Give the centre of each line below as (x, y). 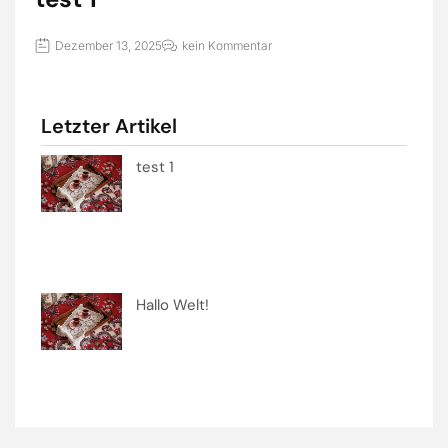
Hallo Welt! (172, 304)
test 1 (154, 166)
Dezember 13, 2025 (108, 45)
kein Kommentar (227, 45)
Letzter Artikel (109, 125)
